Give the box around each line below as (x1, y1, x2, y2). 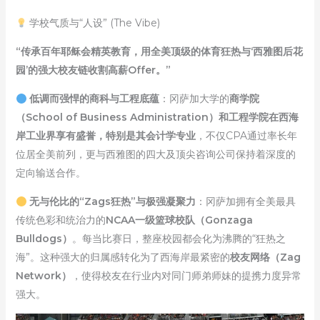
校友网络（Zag (229, 251, 301, 264)
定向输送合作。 (15, 166, 86, 180)
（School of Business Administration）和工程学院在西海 (15, 111, 299, 124)
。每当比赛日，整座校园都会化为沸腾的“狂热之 (71, 232, 286, 246)
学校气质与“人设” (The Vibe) (26, 16, 161, 30)
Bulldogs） (15, 232, 72, 246)
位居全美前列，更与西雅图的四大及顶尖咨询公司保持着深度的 (15, 148, 296, 161)
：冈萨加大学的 (159, 92, 230, 106)
